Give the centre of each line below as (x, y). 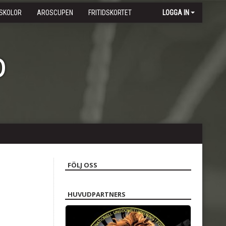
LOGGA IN (176, 13)
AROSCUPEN (55, 13)
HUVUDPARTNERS (97, 194)
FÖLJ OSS (82, 165)
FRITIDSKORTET (110, 13)
